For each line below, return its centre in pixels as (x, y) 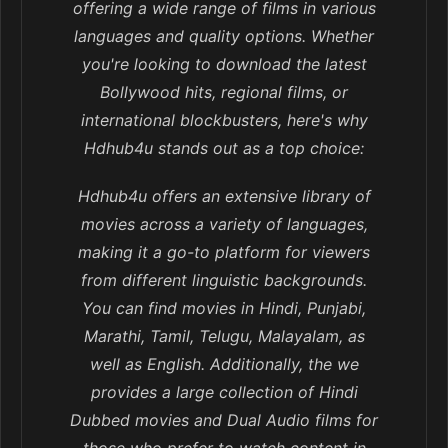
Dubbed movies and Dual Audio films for (224, 420)
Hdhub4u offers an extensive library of (224, 196)
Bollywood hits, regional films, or (224, 92)
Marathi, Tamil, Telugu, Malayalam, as (224, 336)
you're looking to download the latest (224, 64)
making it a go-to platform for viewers (224, 252)
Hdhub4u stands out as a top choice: (224, 148)
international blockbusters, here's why (224, 120)
